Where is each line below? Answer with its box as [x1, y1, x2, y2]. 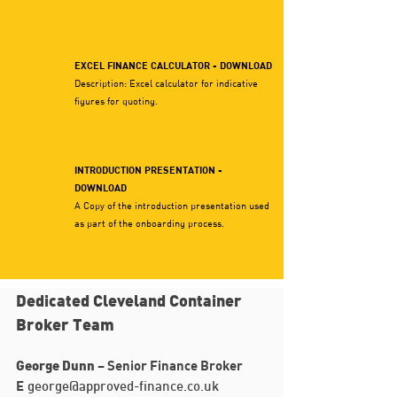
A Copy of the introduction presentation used [74, 199, 269, 211]
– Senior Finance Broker [97, 357, 243, 373]
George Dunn [16, 361, 97, 373]
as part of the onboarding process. [74, 217, 224, 229]
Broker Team [16, 319, 114, 333]
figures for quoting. [74, 95, 160, 106]
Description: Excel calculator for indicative [74, 77, 258, 89]
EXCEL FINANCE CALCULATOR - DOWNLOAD [74, 59, 272, 71]
